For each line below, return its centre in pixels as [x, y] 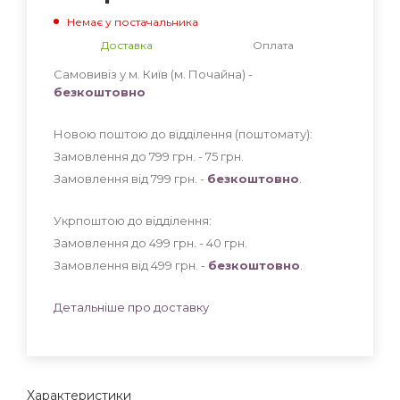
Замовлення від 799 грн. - [130, 178]
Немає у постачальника [133, 21]
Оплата [273, 45]
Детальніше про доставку [131, 307]
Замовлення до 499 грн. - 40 [139, 242]
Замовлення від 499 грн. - [131, 265]
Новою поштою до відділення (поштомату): [183, 133]
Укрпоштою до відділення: [133, 220]
